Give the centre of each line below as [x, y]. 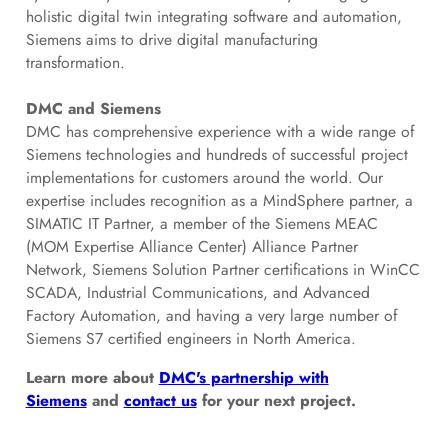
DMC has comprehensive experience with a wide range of [219, 131]
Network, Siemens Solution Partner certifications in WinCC [222, 269]
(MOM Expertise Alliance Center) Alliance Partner [191, 246]
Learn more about [92, 377]
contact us [160, 400]
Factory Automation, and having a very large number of [211, 315]
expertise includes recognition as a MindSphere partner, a [219, 200]
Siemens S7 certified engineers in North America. [190, 338]
